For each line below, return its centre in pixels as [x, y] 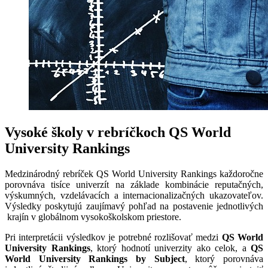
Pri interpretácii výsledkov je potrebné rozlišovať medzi [113, 237]
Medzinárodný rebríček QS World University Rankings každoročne [134, 174]
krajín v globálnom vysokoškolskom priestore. [93, 217]
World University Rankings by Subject [95, 259]
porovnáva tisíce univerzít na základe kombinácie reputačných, [134, 185]
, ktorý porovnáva [224, 259]
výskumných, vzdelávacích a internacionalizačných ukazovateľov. [134, 196]
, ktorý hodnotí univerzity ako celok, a [170, 248]
